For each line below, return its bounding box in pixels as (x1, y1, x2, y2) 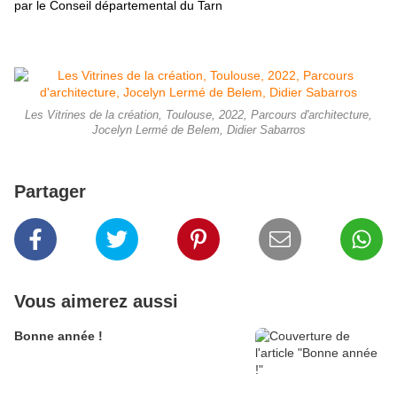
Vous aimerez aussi (14, 292, 178, 312)
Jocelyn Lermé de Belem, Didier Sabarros (91, 124, 306, 137)
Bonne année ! (14, 329, 103, 344)
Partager (14, 182, 86, 202)
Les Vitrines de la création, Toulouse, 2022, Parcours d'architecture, (25, 109, 372, 122)
